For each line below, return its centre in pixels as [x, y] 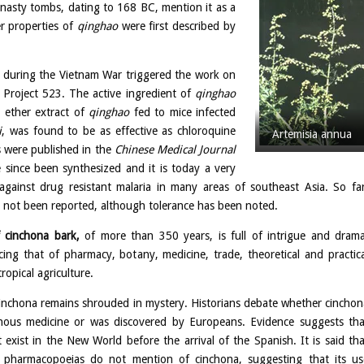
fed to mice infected [182, 112]
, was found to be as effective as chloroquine [119, 130]
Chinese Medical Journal [175, 149]
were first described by [177, 26]
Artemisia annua [312, 134]
